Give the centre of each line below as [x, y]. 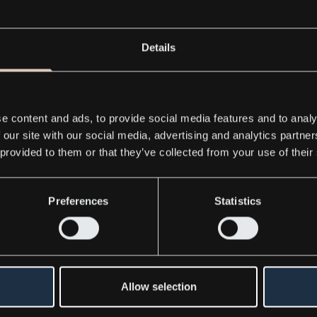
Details [158, 47]
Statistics [238, 201]
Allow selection [158, 287]
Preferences [79, 201]
